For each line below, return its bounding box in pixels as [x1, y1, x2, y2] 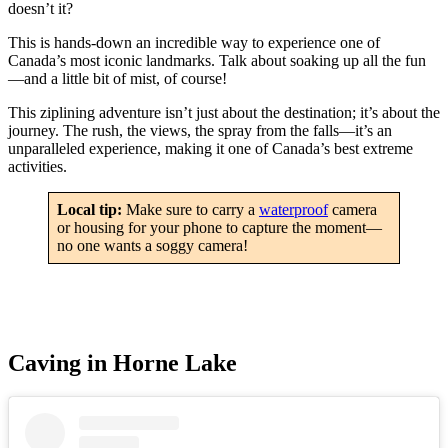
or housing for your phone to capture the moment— [57, 218, 382, 236]
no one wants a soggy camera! [57, 236, 248, 254]
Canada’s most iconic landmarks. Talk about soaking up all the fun [8, 51, 426, 69]
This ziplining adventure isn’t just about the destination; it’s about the [8, 103, 440, 121]
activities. [8, 157, 67, 175]
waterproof [259, 200, 328, 218]
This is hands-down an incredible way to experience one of [8, 33, 380, 51]
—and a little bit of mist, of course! [8, 69, 227, 87]
